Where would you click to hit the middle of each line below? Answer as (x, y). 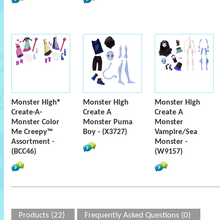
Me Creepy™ (32, 132)
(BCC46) (24, 152)
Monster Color (35, 122)
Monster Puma (108, 122)
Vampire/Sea (176, 132)
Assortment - (33, 142)
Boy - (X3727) (105, 132)
